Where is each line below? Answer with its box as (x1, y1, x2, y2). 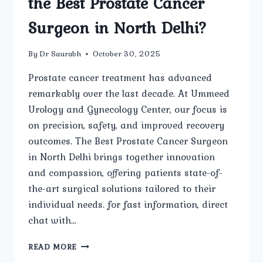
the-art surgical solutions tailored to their (28, 181, 215, 197)
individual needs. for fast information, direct (28, 197, 228, 213)
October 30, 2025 (93, 48, 161, 60)
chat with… (28, 213, 77, 228)
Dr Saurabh (39, 48, 82, 60)
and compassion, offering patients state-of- (28, 165, 222, 181)
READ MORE (28, 241, 77, 253)
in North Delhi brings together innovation (28, 149, 215, 165)
